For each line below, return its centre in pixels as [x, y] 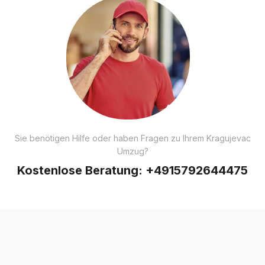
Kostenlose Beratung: [81, 170]
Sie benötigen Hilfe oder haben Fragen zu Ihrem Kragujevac [132, 138]
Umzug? [132, 151]
